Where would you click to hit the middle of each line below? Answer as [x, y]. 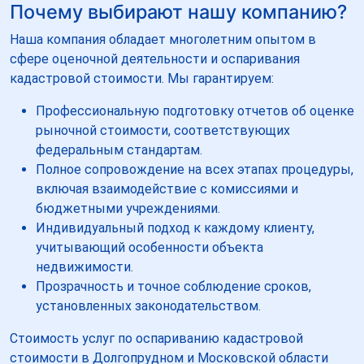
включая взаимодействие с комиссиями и [167, 188]
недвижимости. [84, 266]
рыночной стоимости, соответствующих [163, 130]
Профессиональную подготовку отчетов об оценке [195, 110]
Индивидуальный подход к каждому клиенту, [175, 227]
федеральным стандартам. [119, 149]
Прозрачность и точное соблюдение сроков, [173, 286]
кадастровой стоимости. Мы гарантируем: [142, 78]
